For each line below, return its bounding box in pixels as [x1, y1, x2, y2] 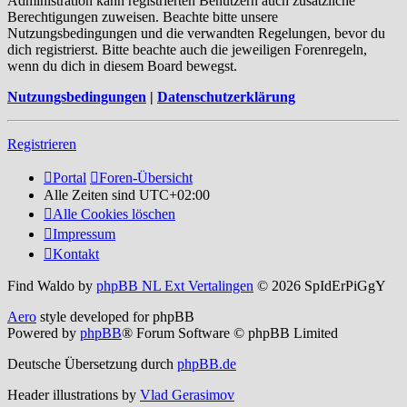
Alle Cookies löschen [53, 205, 175, 222]
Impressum [53, 225, 115, 242]
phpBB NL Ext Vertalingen [96, 277, 253, 293]
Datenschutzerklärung [157, 88, 295, 104]
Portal [53, 169, 86, 185]
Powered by [7, 324, 80, 341]
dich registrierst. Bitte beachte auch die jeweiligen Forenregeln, [7, 41, 367, 57]
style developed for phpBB [36, 308, 194, 324]
